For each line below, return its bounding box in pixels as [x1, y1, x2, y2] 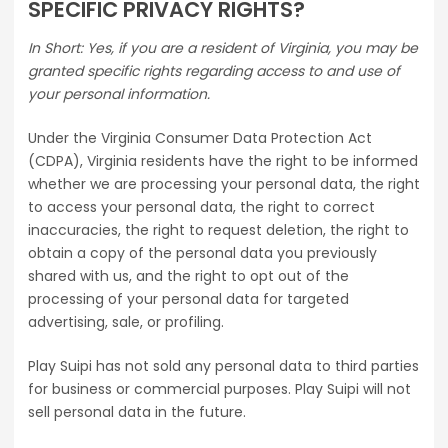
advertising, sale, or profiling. [28, 312, 224, 333]
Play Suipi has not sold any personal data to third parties [28, 356, 419, 377]
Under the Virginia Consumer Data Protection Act [28, 128, 372, 149]
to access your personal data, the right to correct [28, 197, 375, 218]
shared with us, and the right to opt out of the [28, 266, 349, 287]
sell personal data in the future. [28, 402, 246, 423]
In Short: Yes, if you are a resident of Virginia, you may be [28, 38, 418, 59]
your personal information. [28, 84, 210, 105]
